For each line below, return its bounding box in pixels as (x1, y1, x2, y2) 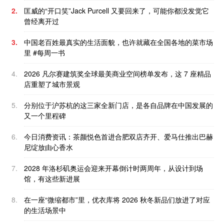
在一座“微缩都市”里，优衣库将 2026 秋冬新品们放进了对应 (24, 194, 210, 205)
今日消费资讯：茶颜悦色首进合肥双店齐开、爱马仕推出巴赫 (24, 131, 213, 142)
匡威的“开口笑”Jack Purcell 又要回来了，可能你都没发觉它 (24, 5, 209, 16)
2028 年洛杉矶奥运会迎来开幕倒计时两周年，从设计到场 (24, 163, 203, 173)
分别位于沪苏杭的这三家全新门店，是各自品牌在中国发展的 (24, 100, 213, 110)
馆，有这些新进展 (24, 173, 80, 184)
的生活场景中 (24, 205, 66, 215)
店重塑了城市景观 (24, 79, 80, 89)
